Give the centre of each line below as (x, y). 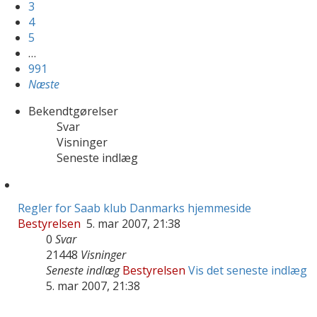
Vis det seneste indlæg (248, 270)
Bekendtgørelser (73, 111)
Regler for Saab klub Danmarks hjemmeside (134, 208)
